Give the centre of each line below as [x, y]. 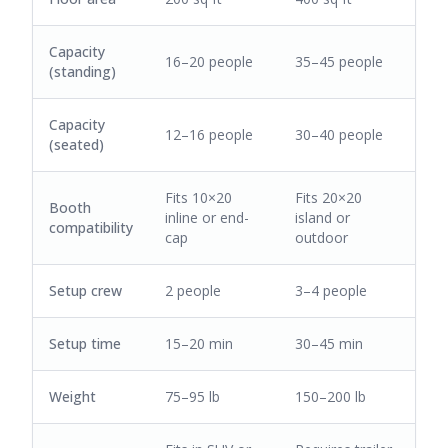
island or [322, 217]
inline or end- [207, 217]
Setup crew [85, 290]
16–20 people [209, 61]
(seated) [76, 144]
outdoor [321, 237]
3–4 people [331, 290]
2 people [193, 290]
